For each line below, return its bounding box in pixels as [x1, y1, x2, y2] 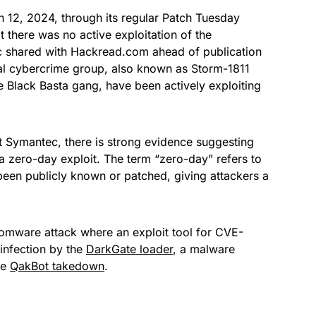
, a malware [173, 241, 235, 256]
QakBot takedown [10, 258, 104, 273]
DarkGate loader [86, 241, 173, 256]
